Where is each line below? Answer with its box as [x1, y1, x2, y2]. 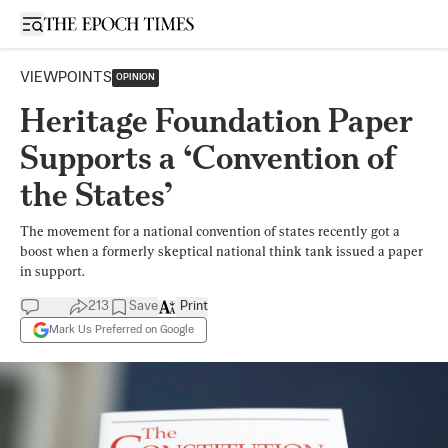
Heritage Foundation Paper [20, 101, 413, 140]
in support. [20, 263, 84, 279]
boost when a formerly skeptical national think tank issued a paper [20, 243, 423, 259]
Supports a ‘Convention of [20, 138, 397, 177]
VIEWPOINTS [20, 70, 112, 85]
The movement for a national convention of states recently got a [20, 223, 400, 239]
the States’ [20, 175, 173, 214]
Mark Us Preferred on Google [49, 323, 194, 336]
